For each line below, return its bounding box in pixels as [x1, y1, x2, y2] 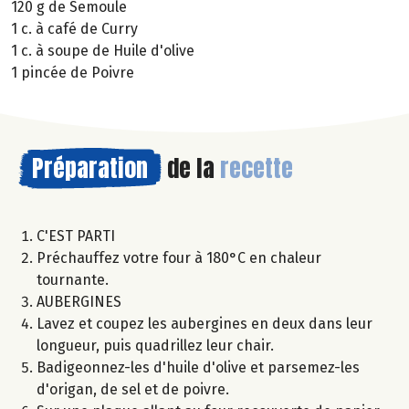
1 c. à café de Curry [11, 19, 138, 37]
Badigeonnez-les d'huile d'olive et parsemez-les [37, 358, 360, 376]
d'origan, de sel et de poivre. [37, 380, 229, 398]
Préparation [32, 149, 148, 186]
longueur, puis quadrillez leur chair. [37, 336, 274, 354]
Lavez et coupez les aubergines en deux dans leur [37, 314, 372, 332]
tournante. [37, 270, 109, 288]
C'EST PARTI [37, 226, 115, 245]
